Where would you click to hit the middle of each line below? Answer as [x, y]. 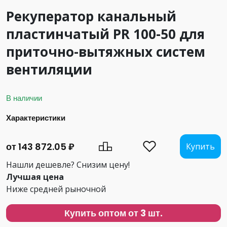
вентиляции [49, 69]
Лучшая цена [35, 177]
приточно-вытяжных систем [106, 52]
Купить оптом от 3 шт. [113, 213]
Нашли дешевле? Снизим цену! [68, 165]
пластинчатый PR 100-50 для [105, 34]
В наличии [24, 98]
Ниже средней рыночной [56, 189]
